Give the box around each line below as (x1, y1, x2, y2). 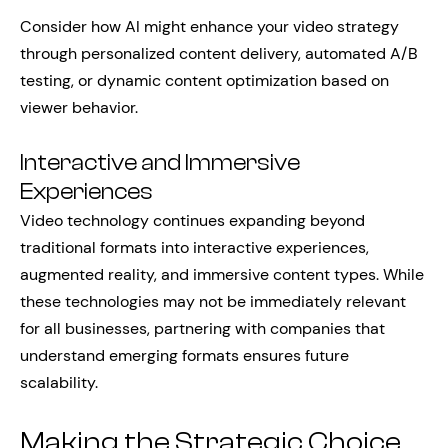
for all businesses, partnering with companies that (20, 318, 385, 339)
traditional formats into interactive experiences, (20, 237, 369, 258)
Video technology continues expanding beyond (20, 210, 365, 231)
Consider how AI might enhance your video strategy (20, 16, 399, 37)
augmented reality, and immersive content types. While (20, 264, 424, 285)
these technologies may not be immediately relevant (20, 291, 406, 312)
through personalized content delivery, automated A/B (20, 43, 418, 64)
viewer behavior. (20, 97, 138, 118)
